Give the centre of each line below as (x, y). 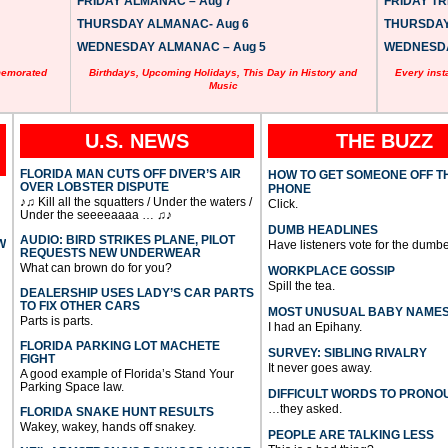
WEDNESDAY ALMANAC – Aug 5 (171, 46)
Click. (282, 203)
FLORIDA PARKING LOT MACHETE (119, 345)
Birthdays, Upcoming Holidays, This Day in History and (223, 72)
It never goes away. (319, 367)
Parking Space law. (71, 386)
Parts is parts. (56, 320)
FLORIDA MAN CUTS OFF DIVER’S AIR (130, 173)
